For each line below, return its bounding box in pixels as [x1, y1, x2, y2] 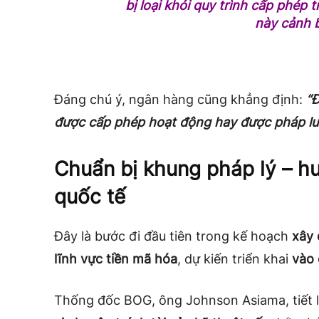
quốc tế [54, 184, 125, 209]
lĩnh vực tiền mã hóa [54, 251, 177, 267]
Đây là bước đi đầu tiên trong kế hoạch [54, 229, 292, 244]
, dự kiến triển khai [177, 251, 292, 267]
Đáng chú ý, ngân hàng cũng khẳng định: [54, 92, 306, 108]
